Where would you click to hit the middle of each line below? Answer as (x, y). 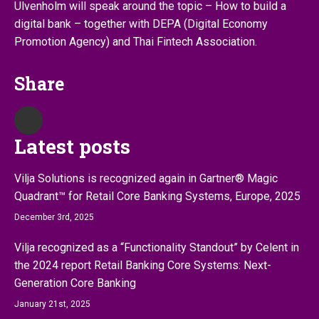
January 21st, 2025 (52, 304)
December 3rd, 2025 (54, 217)
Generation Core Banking (75, 283)
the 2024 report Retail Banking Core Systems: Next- (143, 265)
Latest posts (72, 146)
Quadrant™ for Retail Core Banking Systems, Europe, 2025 (157, 196)
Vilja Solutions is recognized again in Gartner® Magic (146, 178)
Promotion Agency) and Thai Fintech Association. (136, 42)
